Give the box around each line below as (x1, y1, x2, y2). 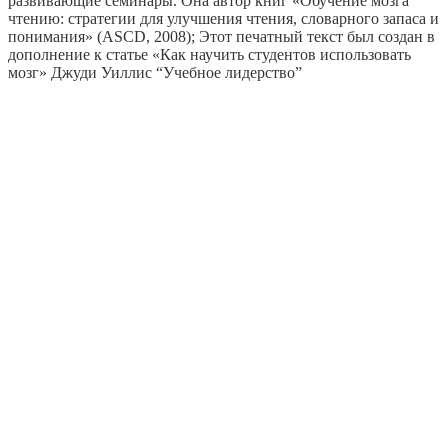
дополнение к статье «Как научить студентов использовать (8, 45, 411, 63)
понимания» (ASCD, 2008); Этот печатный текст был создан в (8, 27, 435, 45)
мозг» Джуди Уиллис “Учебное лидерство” (8, 63, 302, 81)
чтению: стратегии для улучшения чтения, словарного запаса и (8, 9, 439, 27)
